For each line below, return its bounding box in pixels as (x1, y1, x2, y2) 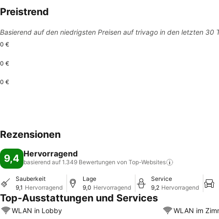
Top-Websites (129, 158, 166, 166)
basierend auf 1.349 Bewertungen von (23, 158, 127, 166)
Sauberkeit (16, 175, 45, 182)
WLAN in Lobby (12, 206, 62, 215)
